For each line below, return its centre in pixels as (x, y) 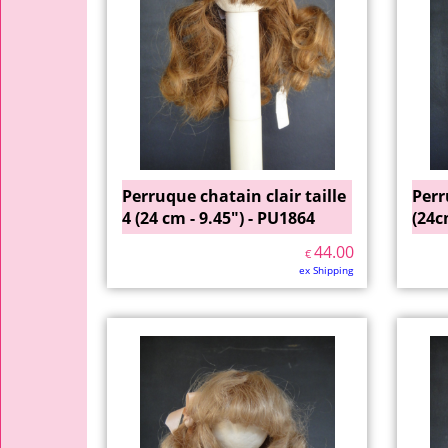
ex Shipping (326, 270)
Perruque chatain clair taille (234, 196)
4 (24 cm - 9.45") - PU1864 (218, 218)
